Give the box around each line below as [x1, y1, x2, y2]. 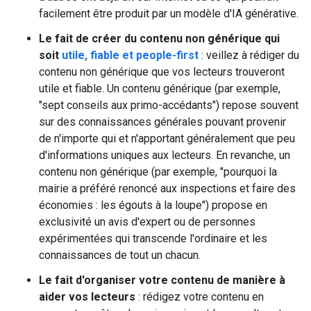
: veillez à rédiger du [199, 49, 299, 62]
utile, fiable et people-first [62, 49, 199, 62]
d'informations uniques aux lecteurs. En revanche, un [39, 149, 290, 162]
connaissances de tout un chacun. [39, 249, 201, 262]
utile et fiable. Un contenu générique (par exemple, [39, 82, 280, 95]
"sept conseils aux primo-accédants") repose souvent [39, 99, 299, 112]
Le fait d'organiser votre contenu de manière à [39, 274, 285, 287]
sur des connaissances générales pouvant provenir [39, 115, 286, 128]
